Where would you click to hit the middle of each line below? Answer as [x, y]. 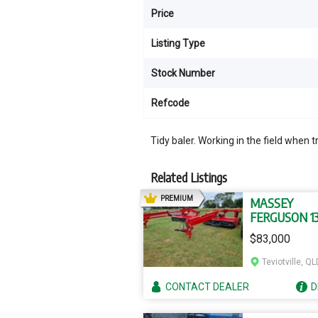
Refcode [170, 103]
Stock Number [183, 73]
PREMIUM [177, 198]
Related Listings [189, 177]
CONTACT [189, 286]
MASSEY [272, 203]
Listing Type [178, 43]
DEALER [231, 286]
